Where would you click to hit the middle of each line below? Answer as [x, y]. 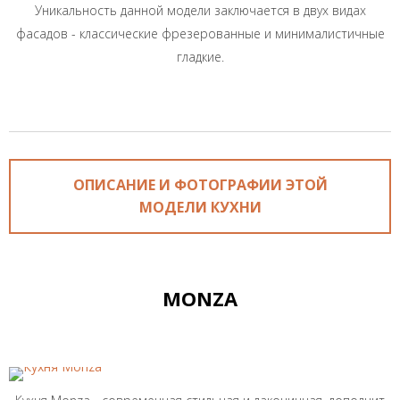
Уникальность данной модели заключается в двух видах [200, 10]
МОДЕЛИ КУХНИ [200, 207]
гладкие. [200, 57]
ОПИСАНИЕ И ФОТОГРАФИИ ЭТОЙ [200, 185]
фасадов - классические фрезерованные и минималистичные [200, 33]
